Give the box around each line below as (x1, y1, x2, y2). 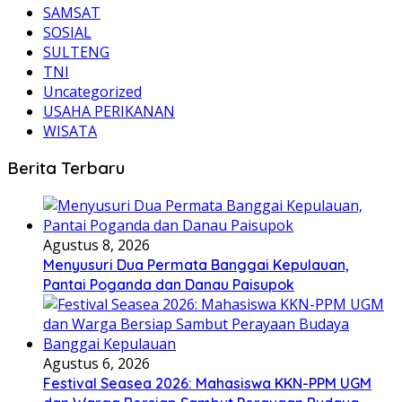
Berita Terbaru (7, 157, 125, 179)
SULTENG (43, 41, 109, 62)
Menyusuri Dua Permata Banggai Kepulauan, (43, 256, 349, 275)
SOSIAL (43, 22, 92, 42)
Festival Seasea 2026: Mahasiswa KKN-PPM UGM (43, 374, 371, 393)
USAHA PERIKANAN (43, 100, 175, 121)
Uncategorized (43, 81, 142, 101)
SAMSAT (43, 2, 100, 22)
